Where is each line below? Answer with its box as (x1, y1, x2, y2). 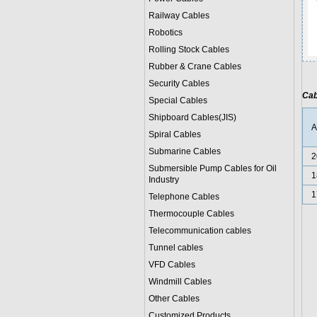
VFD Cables (148, 260, 195, 270)
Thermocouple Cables (148, 209, 234, 219)
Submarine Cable (148, 146, 217, 156)
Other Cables (148, 294, 200, 304)
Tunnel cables (148, 243, 203, 253)
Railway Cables (148, 11, 209, 21)
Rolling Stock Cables (148, 45, 229, 54)
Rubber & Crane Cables (148, 62, 241, 71)
